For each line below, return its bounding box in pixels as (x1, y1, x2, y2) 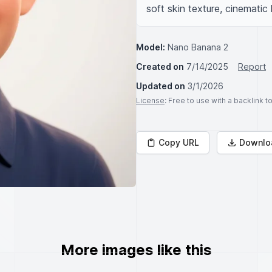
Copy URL (158, 137, 199, 148)
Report (238, 61, 266, 72)
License (136, 96, 165, 105)
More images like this (60, 241, 212, 259)
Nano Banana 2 (168, 42, 228, 52)
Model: (136, 42, 165, 52)
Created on (136, 61, 184, 72)
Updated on (136, 81, 185, 91)
